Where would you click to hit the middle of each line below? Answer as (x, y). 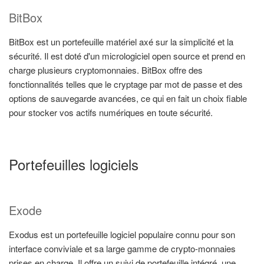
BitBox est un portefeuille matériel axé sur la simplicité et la (121, 42)
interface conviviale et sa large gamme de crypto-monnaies (122, 248)
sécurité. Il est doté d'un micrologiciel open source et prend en (127, 56)
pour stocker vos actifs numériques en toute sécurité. (111, 113)
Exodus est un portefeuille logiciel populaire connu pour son (122, 234)
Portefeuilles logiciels (74, 164)
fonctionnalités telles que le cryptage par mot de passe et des (126, 84)
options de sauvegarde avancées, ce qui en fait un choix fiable (128, 98)
